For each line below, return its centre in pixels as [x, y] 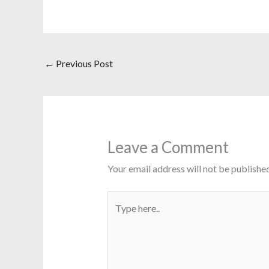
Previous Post [83, 64]
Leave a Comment [168, 147]
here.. [117, 217]
